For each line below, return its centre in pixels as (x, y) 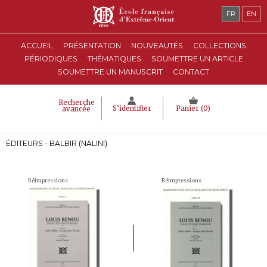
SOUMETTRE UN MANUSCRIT (110, 72)
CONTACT (191, 72)
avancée (76, 109)
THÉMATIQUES (114, 59)
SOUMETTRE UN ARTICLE (197, 59)
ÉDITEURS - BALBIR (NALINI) (57, 143)
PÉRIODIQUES (51, 59)
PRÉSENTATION (92, 46)
